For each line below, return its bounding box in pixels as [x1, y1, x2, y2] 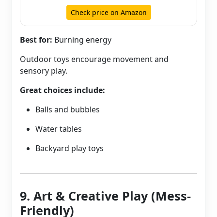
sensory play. [20, 65, 67, 77]
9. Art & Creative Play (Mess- [20, 187, 191, 204]
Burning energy [52, 34, 111, 46]
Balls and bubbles [35, 104, 100, 115]
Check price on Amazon [70, 8, 147, 17]
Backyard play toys [35, 143, 104, 154]
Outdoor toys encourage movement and [20, 54, 169, 65]
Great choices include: [20, 85, 105, 96]
